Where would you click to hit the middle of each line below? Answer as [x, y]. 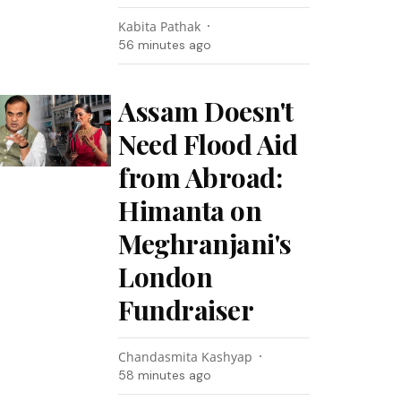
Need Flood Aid [208, 144]
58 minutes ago [165, 375]
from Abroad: [200, 177]
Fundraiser [186, 310]
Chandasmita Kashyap [186, 357]
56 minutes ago [165, 45]
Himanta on [190, 210]
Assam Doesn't [206, 111]
